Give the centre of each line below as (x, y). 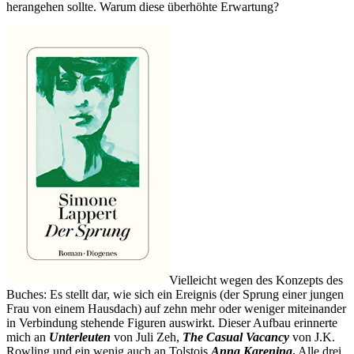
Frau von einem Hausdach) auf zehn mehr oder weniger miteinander (176, 309)
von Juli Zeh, (147, 337)
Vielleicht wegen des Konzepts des (256, 281)
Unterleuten (80, 337)
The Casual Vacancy (236, 337)
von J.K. (312, 337)
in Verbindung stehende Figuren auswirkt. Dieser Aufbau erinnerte (172, 323)
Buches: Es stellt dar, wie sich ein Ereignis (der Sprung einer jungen (175, 295)
